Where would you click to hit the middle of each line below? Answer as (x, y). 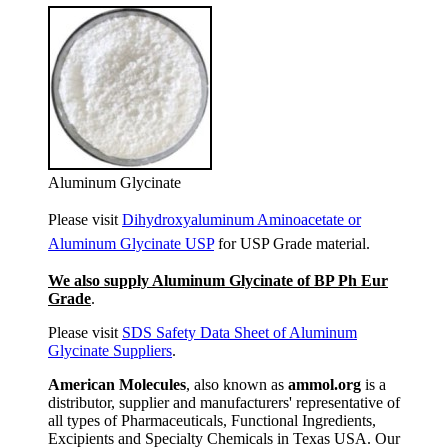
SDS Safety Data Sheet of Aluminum (239, 332)
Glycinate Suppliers (110, 350)
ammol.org (324, 384)
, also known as (237, 384)
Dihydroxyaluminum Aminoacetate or (241, 219)
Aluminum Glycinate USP (131, 243)
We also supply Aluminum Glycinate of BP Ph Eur (218, 280)
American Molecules (117, 384)
